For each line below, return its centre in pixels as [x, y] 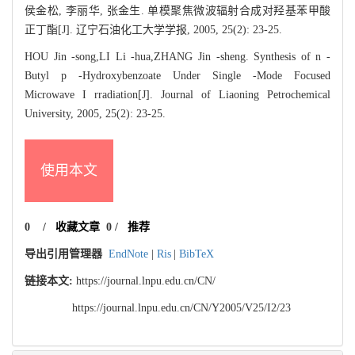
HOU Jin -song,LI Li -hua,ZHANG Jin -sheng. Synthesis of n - [177, 56]
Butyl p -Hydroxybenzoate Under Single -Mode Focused [177, 75]
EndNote [128, 254]
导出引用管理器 [63, 254]
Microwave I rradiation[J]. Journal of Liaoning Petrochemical [177, 94]
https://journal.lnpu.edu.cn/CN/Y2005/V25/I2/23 [181, 307]
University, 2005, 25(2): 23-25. [95, 113]
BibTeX [197, 254]
